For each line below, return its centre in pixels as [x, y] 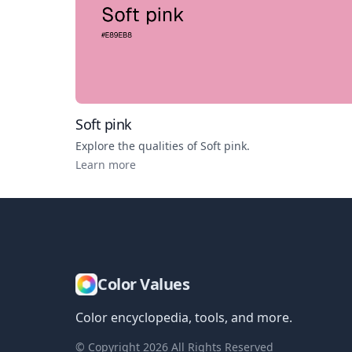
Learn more [106, 164]
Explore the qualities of [138, 145]
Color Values [143, 284]
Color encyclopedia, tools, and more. [184, 317]
